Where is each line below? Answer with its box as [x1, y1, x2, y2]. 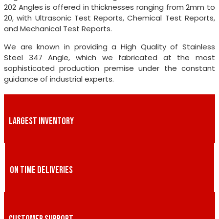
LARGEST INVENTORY [9, 115, 74, 128]
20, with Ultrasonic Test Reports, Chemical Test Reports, [4, 13, 215, 23]
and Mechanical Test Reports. [4, 23, 112, 34]
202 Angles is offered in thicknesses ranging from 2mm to [4, 2, 215, 13]
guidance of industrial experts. [4, 74, 114, 85]
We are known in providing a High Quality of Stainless [4, 42, 215, 52]
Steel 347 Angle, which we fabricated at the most [4, 52, 215, 63]
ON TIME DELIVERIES [10, 164, 73, 176]
